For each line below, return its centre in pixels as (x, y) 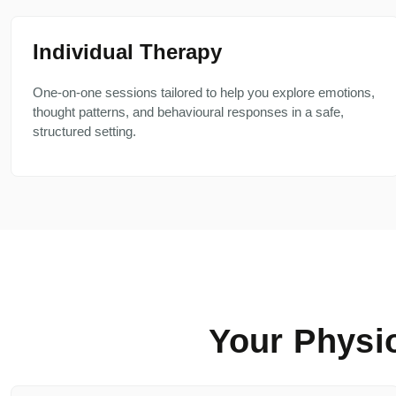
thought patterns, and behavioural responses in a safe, (188, 112)
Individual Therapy (127, 52)
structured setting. (84, 132)
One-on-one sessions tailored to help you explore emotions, (204, 93)
